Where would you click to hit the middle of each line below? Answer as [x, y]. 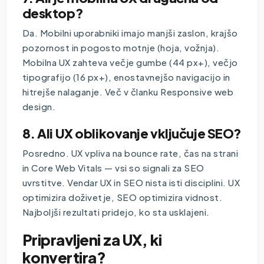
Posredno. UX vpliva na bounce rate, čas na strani [130, 153]
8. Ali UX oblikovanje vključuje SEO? [132, 133]
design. [39, 106]
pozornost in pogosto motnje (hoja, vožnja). [121, 47]
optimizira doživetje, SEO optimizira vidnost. [122, 197]
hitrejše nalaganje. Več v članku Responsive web [128, 91]
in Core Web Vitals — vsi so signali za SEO [113, 167]
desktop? [53, 13]
